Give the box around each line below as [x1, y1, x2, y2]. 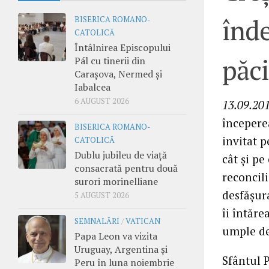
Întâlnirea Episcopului [74, 40, 171, 54]
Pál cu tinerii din [74, 53, 145, 67]
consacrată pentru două [74, 161, 178, 175]
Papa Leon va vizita [74, 229, 157, 243]
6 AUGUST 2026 [74, 95, 129, 106]
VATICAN [125, 216, 160, 226]
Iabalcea [74, 80, 110, 94]
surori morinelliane [74, 174, 158, 188]
